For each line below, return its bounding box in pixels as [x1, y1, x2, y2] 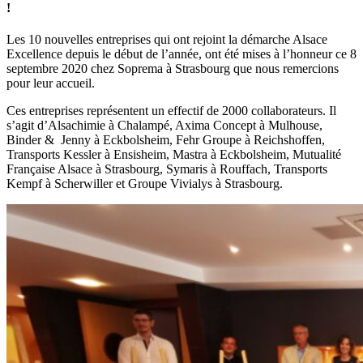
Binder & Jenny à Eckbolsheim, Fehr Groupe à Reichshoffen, [6, 133, 325, 147]
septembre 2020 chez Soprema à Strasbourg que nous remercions [6, 62, 339, 76]
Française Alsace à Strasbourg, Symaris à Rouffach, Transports [6, 162, 327, 177]
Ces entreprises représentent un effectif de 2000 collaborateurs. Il [6, 104, 336, 118]
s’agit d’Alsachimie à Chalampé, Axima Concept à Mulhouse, [6, 118, 322, 133]
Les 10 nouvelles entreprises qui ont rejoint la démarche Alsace [6, 32, 327, 47]
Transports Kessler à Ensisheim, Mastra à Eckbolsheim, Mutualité [6, 147, 341, 162]
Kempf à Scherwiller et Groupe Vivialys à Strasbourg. [6, 177, 283, 191]
